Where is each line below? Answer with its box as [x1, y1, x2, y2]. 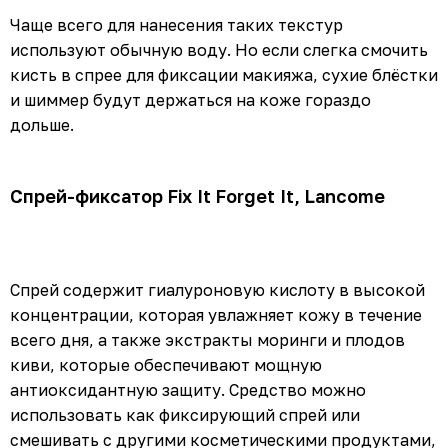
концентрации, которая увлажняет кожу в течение [10, 304, 422, 325]
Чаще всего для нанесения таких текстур [10, 14, 343, 35]
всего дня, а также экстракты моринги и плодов [10, 329, 405, 350]
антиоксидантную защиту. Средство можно [10, 379, 366, 400]
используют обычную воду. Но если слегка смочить [10, 39, 428, 60]
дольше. [10, 114, 74, 135]
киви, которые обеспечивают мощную [10, 354, 322, 375]
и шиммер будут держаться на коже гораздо [10, 89, 371, 110]
